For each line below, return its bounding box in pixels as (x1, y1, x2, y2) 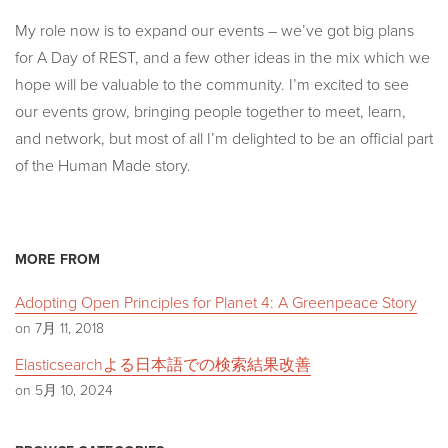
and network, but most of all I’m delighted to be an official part (15, 128, 433, 149)
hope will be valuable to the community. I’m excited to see (15, 74, 409, 95)
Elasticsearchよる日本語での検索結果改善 (15, 354, 311, 375)
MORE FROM (15, 250, 101, 268)
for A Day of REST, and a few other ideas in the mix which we (15, 47, 430, 68)
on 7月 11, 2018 (15, 319, 104, 337)
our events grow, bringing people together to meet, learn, (15, 101, 406, 122)
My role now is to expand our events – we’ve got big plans (15, 20, 414, 41)
